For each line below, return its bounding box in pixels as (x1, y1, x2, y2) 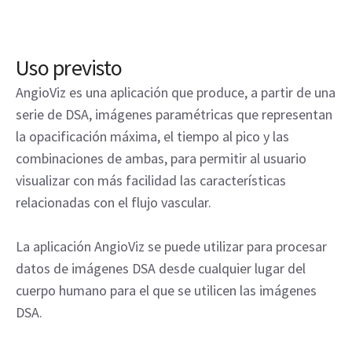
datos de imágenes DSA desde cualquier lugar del (16, 259, 306, 278)
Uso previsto (16, 53, 122, 82)
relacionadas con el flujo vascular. (16, 193, 211, 212)
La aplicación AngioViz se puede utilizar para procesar (16, 237, 327, 256)
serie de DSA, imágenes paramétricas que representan (16, 105, 332, 124)
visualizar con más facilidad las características (16, 171, 286, 190)
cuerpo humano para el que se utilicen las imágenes (16, 281, 317, 300)
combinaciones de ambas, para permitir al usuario (16, 149, 306, 168)
